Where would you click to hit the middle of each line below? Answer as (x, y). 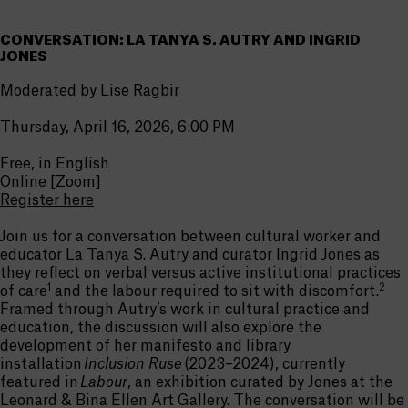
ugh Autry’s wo (138, 310)
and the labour (106, 292)
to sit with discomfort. (299, 292)
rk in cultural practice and (280, 310)
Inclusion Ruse (133, 365)
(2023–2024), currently (264, 365)
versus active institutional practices (276, 273)
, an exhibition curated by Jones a (243, 383)
